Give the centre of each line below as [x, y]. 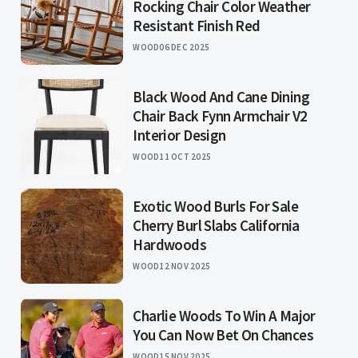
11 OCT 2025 [185, 157]
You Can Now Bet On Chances [223, 335]
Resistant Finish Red [197, 26]
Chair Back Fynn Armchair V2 [220, 116]
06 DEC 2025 [185, 48]
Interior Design [179, 135]
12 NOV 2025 [185, 267]
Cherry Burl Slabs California [216, 226]
